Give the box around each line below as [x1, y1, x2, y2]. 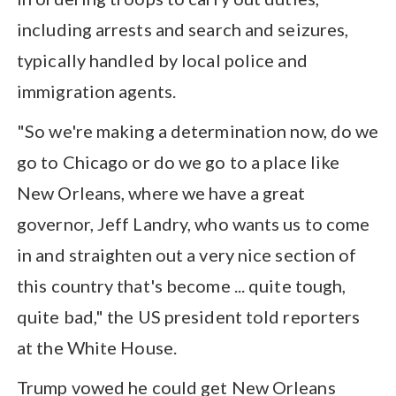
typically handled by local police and [17, 49, 308, 71]
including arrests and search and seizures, [17, 18, 349, 40]
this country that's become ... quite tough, [17, 274, 346, 296]
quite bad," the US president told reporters [17, 305, 361, 327]
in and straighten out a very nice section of [17, 243, 357, 265]
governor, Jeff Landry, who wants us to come [17, 212, 370, 234]
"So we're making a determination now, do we [17, 119, 379, 141]
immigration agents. [17, 80, 176, 102]
